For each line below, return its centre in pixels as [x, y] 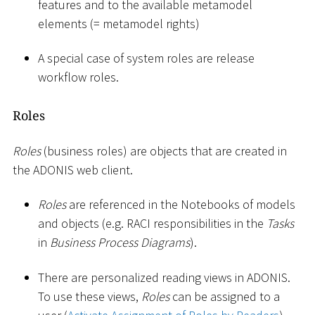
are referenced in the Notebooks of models [181, 205]
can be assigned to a [225, 296]
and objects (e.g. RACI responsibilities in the [152, 224]
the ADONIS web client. [73, 169]
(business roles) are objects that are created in [164, 150]
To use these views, [90, 296]
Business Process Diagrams [120, 243]
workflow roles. [78, 77]
